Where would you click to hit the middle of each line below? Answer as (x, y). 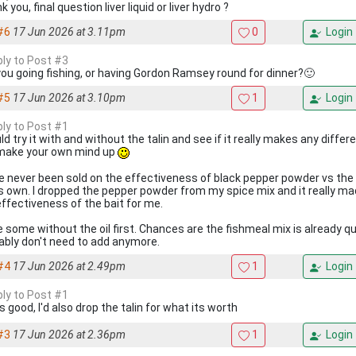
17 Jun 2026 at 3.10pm (69, 98)
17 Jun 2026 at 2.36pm (69, 335)
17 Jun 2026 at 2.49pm (69, 266)
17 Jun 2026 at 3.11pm (69, 32)
